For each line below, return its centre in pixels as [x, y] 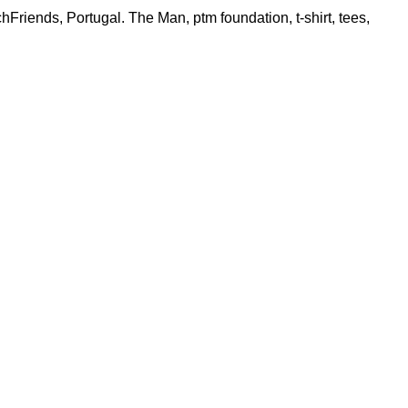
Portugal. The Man [126, 18]
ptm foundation [241, 18]
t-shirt [314, 18]
